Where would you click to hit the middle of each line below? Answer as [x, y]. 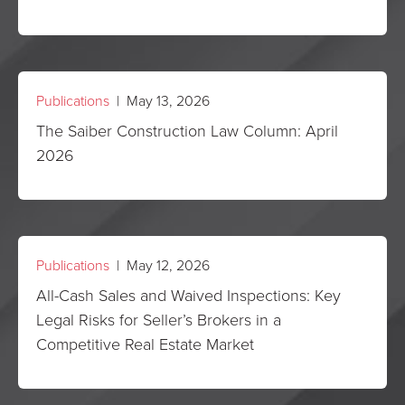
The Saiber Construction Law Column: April [187, 130]
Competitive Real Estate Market [145, 344]
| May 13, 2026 [160, 100]
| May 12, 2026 [160, 265]
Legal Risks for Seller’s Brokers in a [159, 319]
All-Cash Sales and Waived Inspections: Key [188, 295]
